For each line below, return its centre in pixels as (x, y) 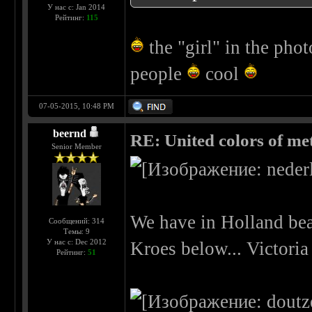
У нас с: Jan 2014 (77, 7)
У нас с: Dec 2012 (76, 242)
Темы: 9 (76, 232)
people (159, 74)
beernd (70, 134)
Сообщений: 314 (76, 221)
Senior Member (76, 147)
